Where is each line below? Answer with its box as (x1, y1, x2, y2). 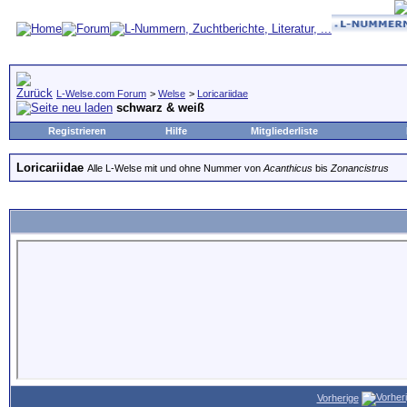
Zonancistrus (331, 163, 389, 174)
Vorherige (316, 392, 359, 403)
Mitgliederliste (251, 125, 318, 136)
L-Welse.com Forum (56, 88, 146, 99)
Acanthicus (263, 163, 315, 174)
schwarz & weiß (116, 101, 204, 114)
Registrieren (48, 125, 106, 136)
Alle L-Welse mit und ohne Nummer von (87, 163, 263, 174)
